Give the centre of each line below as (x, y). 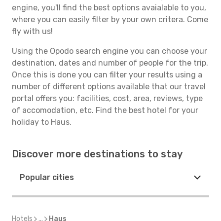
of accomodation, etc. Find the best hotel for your (105, 110)
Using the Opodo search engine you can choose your (110, 51)
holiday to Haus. (42, 122)
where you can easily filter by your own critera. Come (110, 19)
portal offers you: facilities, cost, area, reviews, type (107, 98)
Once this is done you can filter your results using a (107, 75)
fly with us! (32, 31)
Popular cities (47, 177)
